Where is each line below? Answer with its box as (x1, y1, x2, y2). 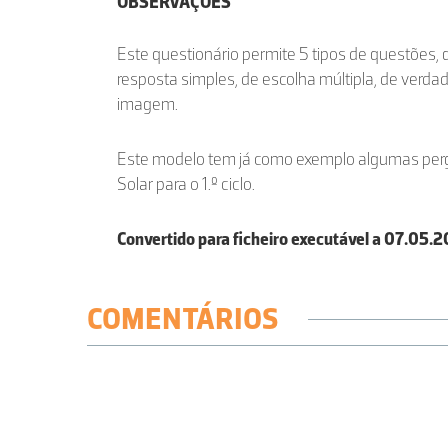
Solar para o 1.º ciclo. (117, 173, 255, 196)
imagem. (117, 93, 178, 116)
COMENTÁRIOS (87, 300, 278, 338)
